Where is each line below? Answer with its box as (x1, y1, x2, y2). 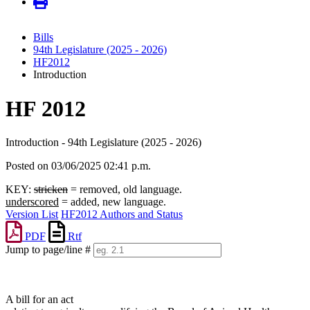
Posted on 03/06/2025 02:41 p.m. (6, 160, 151, 172)
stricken (34, 183, 68, 196)
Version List (6, 208, 58, 221)
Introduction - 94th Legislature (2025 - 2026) (6, 136, 201, 149)
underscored (6, 196, 59, 208)
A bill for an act (6, 293, 73, 306)
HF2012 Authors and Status (61, 208, 183, 221)
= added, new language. (59, 196, 166, 208)
